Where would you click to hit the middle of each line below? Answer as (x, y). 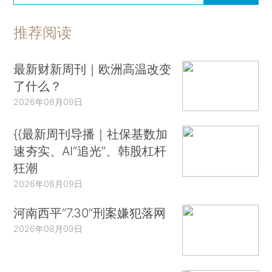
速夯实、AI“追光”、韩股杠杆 (90, 151)
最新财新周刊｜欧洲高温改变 (93, 69)
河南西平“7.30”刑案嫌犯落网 (90, 213)
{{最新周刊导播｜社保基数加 (91, 134)
